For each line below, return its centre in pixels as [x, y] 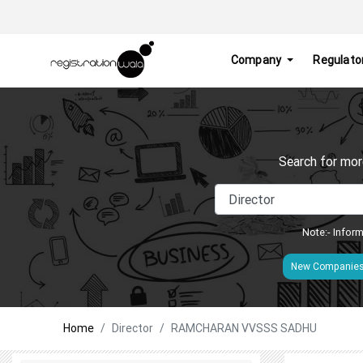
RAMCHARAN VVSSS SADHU [244, 328]
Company [257, 60]
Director [132, 328]
